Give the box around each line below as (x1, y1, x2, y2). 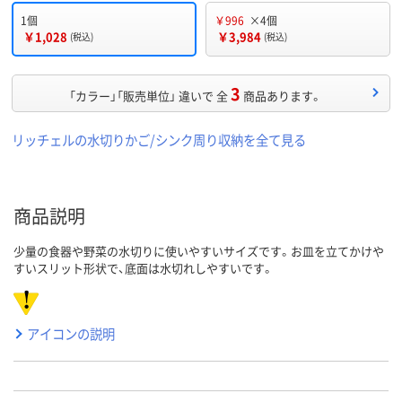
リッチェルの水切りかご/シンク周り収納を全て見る (12, 129, 306, 149)
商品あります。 (242, 86, 322, 104)
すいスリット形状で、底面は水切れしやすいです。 (13, 258, 274, 276)
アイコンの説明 (27, 323, 115, 343)
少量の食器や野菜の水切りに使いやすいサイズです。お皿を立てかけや (13, 241, 384, 259)
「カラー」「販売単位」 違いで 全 (68, 86, 228, 104)
